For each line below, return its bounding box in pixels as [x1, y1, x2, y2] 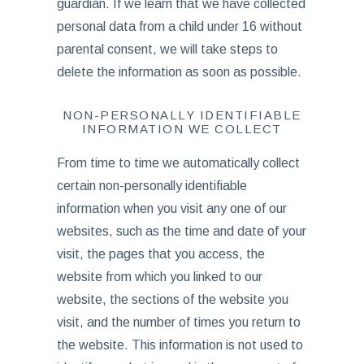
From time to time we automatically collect [56, 156, 300, 170]
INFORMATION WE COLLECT [81, 122, 282, 136]
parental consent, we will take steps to [56, 42, 278, 56]
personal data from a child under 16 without [56, 19, 302, 33]
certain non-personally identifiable [56, 179, 247, 193]
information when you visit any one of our [56, 201, 287, 215]
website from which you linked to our [56, 270, 262, 284]
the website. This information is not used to [56, 338, 303, 352]
